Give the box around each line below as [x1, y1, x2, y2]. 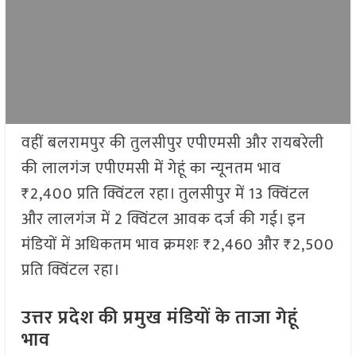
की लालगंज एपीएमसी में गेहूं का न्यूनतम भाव [21, 155, 281, 183]
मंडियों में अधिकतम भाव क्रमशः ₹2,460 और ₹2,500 [21, 231, 335, 259]
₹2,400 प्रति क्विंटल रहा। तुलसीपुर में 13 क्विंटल [21, 180, 310, 208]
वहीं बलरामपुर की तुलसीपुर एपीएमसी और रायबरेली [21, 130, 324, 157]
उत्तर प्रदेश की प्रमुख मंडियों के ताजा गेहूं [21, 302, 298, 335]
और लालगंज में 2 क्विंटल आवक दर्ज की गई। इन [21, 206, 306, 234]
